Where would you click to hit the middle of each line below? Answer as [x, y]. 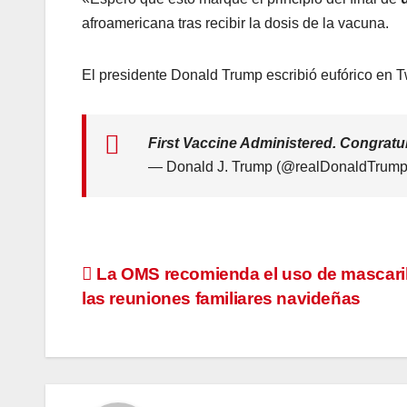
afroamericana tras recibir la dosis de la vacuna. [235, 23]
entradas [141, 354]
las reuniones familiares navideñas [221, 298]
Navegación [163, 280]
